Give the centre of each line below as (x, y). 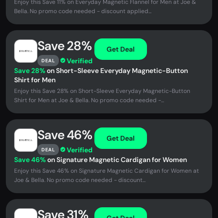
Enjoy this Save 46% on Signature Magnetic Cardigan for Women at (107, 171)
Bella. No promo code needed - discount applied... (83, 11)
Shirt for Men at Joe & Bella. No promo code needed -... (89, 100)
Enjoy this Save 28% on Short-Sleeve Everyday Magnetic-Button (102, 91)
